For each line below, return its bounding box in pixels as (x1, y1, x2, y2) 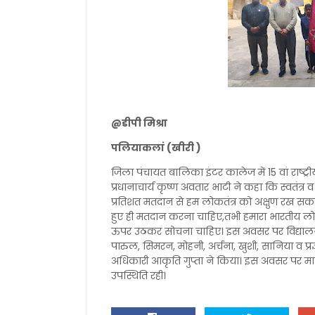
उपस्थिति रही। (111, 269, 166, 283)
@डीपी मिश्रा (111, 116, 169, 130)
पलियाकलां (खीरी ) (111, 141, 201, 155)
